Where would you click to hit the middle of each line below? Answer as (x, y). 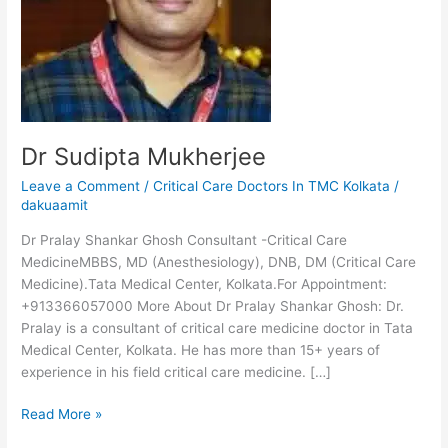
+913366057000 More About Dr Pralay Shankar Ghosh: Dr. (213, 305)
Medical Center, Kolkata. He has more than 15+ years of (201, 349)
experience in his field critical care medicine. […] (176, 371)
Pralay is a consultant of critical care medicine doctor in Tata (217, 327)
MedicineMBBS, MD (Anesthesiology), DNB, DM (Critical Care (219, 261)
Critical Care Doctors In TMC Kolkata (272, 185)
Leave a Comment (81, 185)
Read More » (62, 414)
